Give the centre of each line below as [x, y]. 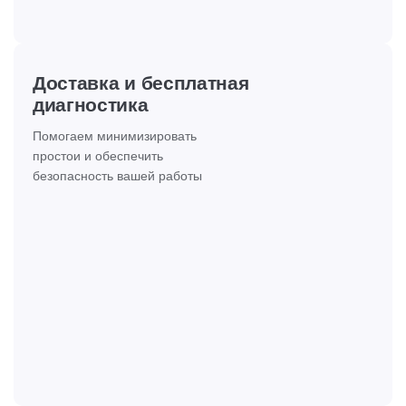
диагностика [91, 105]
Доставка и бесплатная [141, 83]
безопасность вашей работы [117, 176]
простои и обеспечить [98, 156]
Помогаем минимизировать [115, 136]
